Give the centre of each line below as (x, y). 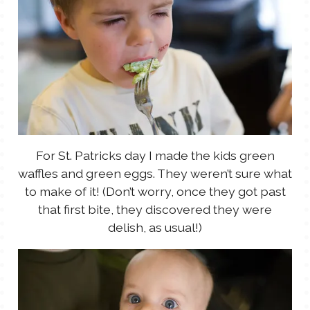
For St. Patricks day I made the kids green (155, 156)
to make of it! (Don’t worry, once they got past (155, 192)
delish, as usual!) (155, 228)
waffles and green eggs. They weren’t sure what (155, 174)
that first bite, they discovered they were (155, 210)
